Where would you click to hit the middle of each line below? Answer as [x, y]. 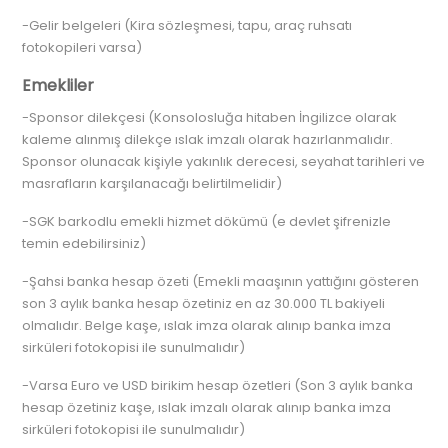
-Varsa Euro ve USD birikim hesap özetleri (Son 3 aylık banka [218, 385]
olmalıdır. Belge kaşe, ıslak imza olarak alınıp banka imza [207, 325]
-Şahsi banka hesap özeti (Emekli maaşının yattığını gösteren [221, 281]
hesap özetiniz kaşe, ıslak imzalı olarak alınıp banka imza [207, 407]
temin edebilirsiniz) [84, 243]
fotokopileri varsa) [82, 47]
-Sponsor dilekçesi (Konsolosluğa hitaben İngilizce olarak [210, 117]
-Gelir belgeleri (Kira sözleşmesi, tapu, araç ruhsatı [187, 25]
